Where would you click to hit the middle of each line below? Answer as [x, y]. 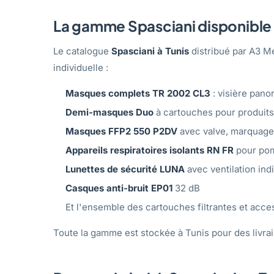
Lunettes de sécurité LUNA [125, 169]
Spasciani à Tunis [150, 51]
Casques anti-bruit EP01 [119, 188]
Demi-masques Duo [109, 112]
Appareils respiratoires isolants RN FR [150, 150]
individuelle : [81, 67]
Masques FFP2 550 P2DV [121, 131]
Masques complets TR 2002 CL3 [138, 93]
